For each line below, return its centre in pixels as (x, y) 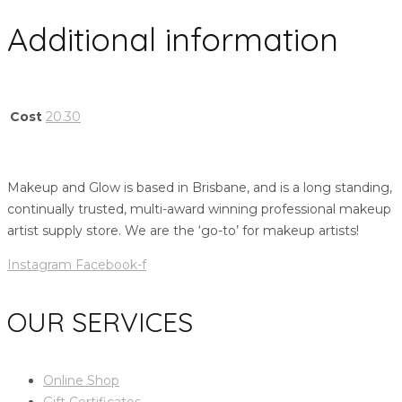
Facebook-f (111, 264)
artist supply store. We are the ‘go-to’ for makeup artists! (183, 230)
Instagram (39, 264)
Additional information (173, 39)
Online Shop (81, 380)
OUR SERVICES (100, 322)
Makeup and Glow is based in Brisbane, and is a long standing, (200, 187)
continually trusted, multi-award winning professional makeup (199, 209)
